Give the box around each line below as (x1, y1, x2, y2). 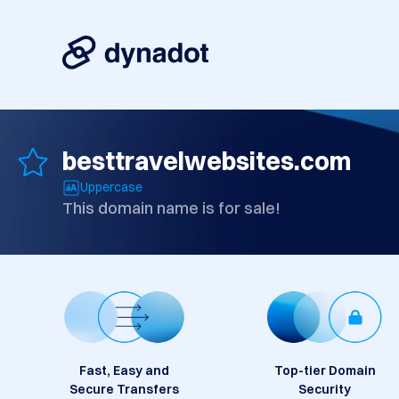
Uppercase (80, 179, 142, 196)
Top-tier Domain (273, 362, 376, 379)
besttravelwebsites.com (62, 146, 351, 177)
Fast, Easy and (79, 362, 169, 379)
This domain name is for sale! (62, 198, 281, 219)
